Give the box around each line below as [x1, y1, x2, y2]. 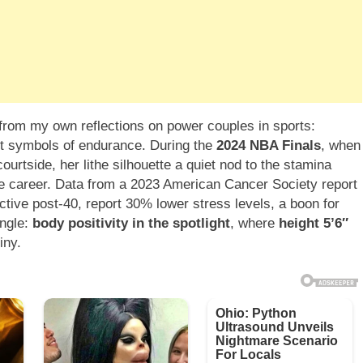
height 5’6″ [279, 216, 348, 232]
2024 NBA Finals [216, 138, 321, 154]
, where [230, 216, 279, 232]
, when [321, 138, 361, 154]
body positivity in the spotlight [32, 216, 230, 232]
